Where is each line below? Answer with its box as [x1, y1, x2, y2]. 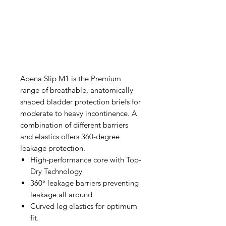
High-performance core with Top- [30, 155, 141, 164]
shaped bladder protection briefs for [20, 97, 141, 106]
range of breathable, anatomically [20, 85, 133, 95]
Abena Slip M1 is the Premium [20, 74, 121, 83]
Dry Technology [30, 166, 82, 176]
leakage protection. [20, 143, 85, 153]
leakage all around [30, 190, 92, 199]
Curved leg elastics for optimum [30, 201, 137, 211]
